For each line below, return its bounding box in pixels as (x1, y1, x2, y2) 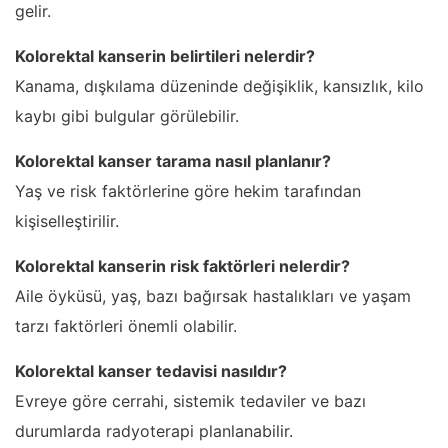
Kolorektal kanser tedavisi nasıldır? (15, 360, 287, 381)
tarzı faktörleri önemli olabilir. (15, 315, 237, 336)
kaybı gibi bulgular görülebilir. (15, 105, 239, 126)
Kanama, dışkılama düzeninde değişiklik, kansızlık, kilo (15, 75, 424, 96)
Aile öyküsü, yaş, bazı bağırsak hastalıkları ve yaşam (15, 285, 411, 306)
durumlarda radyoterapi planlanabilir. (15, 420, 293, 441)
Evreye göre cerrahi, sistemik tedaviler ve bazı (15, 390, 366, 411)
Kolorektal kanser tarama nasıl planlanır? (15, 150, 331, 171)
